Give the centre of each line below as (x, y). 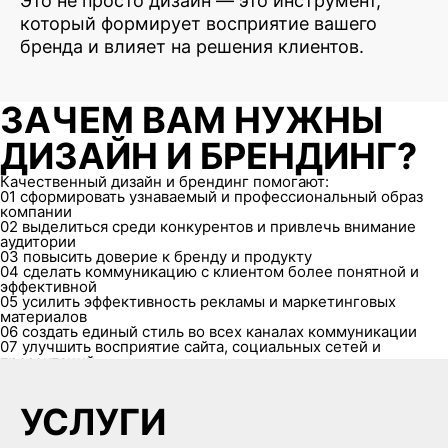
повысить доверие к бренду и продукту (167, 256)
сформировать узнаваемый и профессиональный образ (221, 196)
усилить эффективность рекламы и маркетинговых (209, 301)
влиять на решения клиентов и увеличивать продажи (216, 376)
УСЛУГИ (92, 421)
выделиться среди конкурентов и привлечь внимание (219, 226)
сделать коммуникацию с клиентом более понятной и (221, 271)
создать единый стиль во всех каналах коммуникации (219, 331)
